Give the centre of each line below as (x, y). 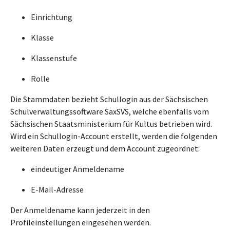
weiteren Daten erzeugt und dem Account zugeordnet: (105, 148)
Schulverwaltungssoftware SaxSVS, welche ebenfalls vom (110, 111)
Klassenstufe (54, 58)
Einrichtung (52, 17)
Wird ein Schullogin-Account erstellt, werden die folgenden (114, 136)
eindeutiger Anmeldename (78, 169)
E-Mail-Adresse (57, 189)
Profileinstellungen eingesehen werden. (81, 222)
